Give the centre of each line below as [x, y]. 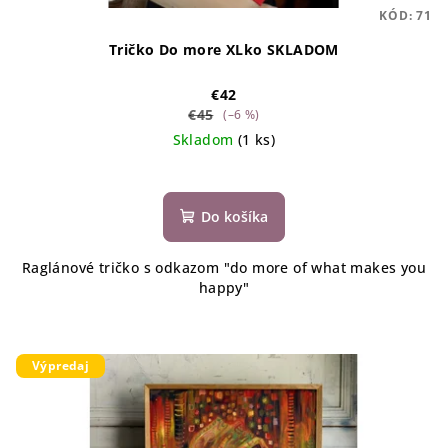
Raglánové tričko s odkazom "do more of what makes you [224, 268]
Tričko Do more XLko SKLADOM [224, 50]
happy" [224, 288]
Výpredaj [61, 366]
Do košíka [234, 217]
